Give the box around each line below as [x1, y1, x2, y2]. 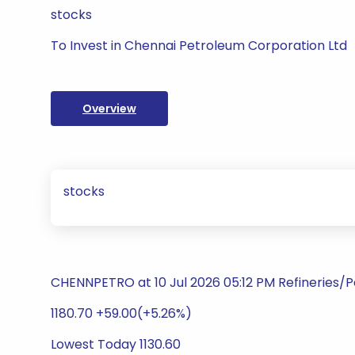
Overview [82, 101, 136, 116]
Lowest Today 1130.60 [51, 335, 181, 353]
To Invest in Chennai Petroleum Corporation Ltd [51, 36, 347, 55]
